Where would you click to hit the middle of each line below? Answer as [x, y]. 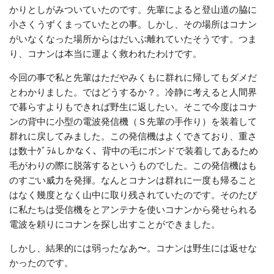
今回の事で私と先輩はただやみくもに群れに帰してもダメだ [133, 77]
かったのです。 [41, 262]
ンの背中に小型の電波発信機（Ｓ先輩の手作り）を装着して [133, 121]
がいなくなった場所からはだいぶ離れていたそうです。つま [133, 38]
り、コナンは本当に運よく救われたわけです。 [106, 53]
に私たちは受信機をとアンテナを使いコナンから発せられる [133, 209]
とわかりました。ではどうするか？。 [87, 91]
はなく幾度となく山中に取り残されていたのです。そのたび [133, 194]
